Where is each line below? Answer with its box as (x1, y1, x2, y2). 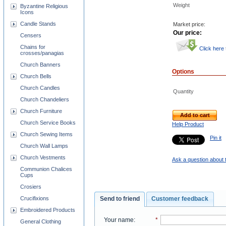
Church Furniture (20, 108, 62, 114)
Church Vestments (20, 154, 66, 160)
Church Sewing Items (20, 131, 73, 137)
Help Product (172, 121, 204, 127)
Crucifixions (20, 195, 49, 201)
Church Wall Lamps (20, 143, 68, 149)
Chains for (20, 44, 45, 50)
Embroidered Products (20, 207, 75, 213)
